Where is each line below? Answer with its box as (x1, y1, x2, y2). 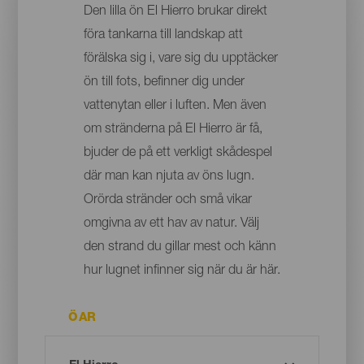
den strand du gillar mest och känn (83, 241, 276, 255)
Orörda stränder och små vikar (83, 194, 252, 208)
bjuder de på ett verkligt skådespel (83, 147, 272, 161)
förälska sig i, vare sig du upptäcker (83, 53, 278, 67)
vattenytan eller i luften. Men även (83, 100, 266, 114)
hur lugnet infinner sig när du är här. (83, 265, 280, 279)
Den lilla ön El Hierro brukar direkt (83, 6, 267, 19)
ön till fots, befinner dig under (83, 76, 245, 90)
